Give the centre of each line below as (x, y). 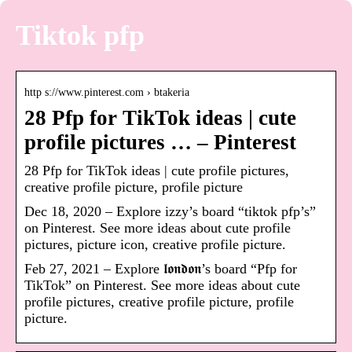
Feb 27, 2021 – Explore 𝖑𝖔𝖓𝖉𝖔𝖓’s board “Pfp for (161, 269)
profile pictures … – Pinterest (160, 143)
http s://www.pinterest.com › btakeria (107, 93)
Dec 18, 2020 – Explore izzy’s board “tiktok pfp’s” (170, 212)
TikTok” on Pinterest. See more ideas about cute (162, 286)
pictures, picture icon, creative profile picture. (155, 245)
